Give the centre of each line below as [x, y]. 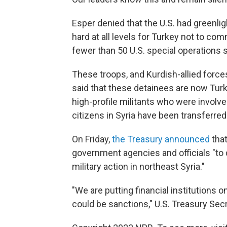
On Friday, [92, 139]
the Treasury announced [162, 139]
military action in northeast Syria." [138, 167]
